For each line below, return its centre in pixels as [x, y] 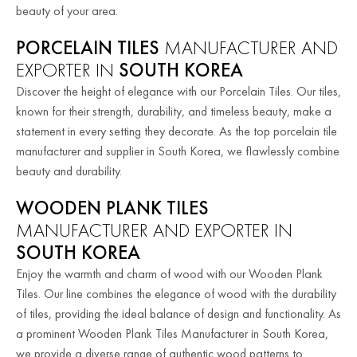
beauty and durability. [69, 171]
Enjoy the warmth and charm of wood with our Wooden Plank [169, 273]
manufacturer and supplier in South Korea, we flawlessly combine [178, 151]
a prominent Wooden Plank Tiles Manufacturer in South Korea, [172, 333]
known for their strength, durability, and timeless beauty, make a [174, 111]
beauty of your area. [67, 10]
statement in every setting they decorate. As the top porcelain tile [177, 131]
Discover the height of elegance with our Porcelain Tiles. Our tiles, [178, 91]
